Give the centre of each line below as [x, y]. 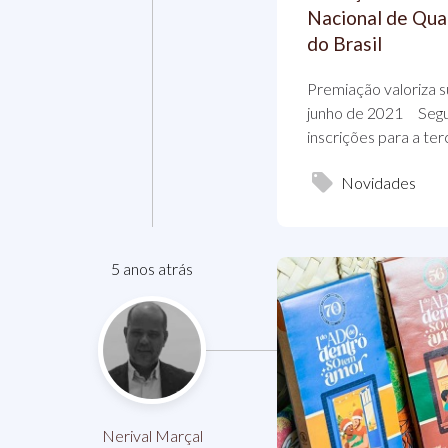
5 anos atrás [152, 269]
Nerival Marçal [152, 436]
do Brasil [344, 44]
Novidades [378, 183]
